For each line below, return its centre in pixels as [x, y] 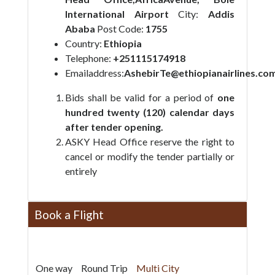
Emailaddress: [94, 73]
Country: [84, 43]
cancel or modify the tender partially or [150, 156]
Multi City [157, 268]
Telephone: [89, 58]
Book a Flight [69, 215]
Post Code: [121, 29]
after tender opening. [114, 127]
